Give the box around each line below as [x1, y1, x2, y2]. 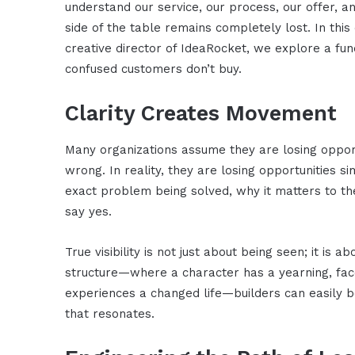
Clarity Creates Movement [65, 101, 338, 127]
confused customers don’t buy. [65, 62, 242, 77]
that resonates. [65, 306, 155, 321]
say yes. [65, 204, 113, 219]
